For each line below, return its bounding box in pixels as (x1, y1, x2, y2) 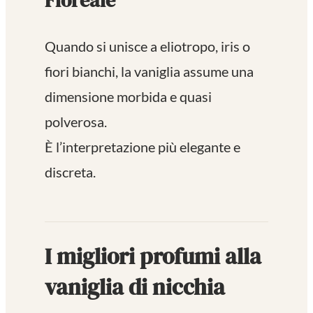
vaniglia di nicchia (45, 271, 225, 303)
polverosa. (45, 113, 107, 131)
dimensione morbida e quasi (45, 88, 212, 105)
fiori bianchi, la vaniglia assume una (45, 63, 254, 80)
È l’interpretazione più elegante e (45, 138, 240, 156)
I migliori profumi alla (45, 240, 261, 272)
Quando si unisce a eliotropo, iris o (45, 38, 250, 55)
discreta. (45, 163, 96, 181)
